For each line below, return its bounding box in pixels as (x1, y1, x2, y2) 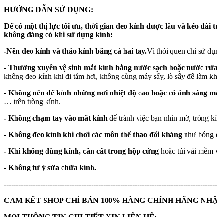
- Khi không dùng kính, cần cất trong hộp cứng (4, 146, 159, 155)
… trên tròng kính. (4, 97, 61, 106)
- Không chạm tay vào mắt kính (4, 113, 108, 122)
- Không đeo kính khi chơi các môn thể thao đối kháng (4, 130, 182, 139)
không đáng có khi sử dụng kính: (4, 30, 113, 39)
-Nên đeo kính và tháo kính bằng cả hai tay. (4, 46, 147, 55)
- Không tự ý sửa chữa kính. (4, 163, 96, 171)
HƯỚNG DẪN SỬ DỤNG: (4, 5, 95, 14)
